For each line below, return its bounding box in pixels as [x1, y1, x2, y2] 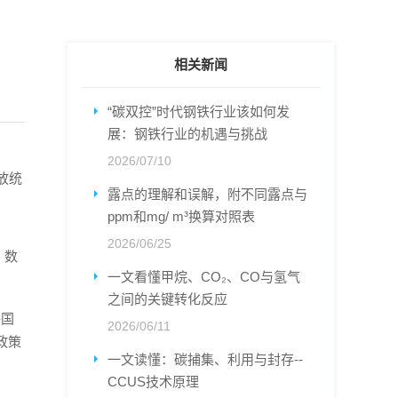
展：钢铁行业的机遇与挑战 [107, 126, 267, 142]
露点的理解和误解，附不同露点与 [107, 187, 307, 203]
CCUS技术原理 [107, 374, 199, 390]
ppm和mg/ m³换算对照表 [107, 209, 255, 225]
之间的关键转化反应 [107, 291, 227, 307]
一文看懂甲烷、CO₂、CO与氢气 [107, 269, 300, 285]
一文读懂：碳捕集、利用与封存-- [107, 352, 303, 368]
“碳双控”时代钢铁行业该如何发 [107, 104, 290, 120]
